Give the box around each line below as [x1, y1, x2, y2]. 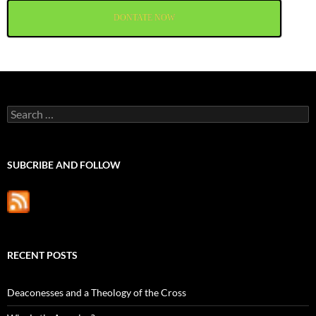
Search [6, 105, 36, 118]
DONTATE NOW [114, 13, 176, 23]
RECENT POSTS [7, 249, 78, 262]
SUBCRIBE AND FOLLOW [7, 159, 121, 171]
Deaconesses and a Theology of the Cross [7, 286, 186, 299]
